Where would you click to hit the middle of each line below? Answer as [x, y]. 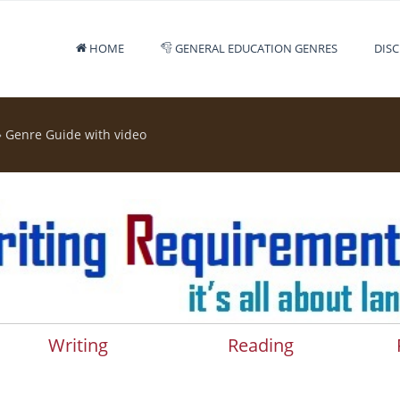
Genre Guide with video [76, 134]
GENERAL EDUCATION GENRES [254, 48]
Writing [78, 346]
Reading [261, 346]
